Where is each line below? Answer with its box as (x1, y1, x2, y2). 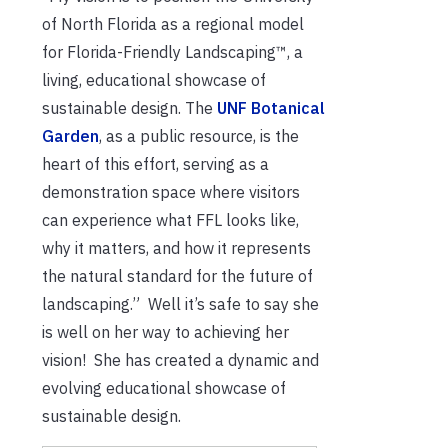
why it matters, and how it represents (42, 237, 311, 258)
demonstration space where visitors (42, 181, 300, 202)
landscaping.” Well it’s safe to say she (42, 293, 319, 314)
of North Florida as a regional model (42, 13, 304, 34)
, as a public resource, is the (99, 125, 299, 146)
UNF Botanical (217, 97, 325, 118)
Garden (42, 125, 99, 146)
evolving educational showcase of (42, 377, 286, 398)
